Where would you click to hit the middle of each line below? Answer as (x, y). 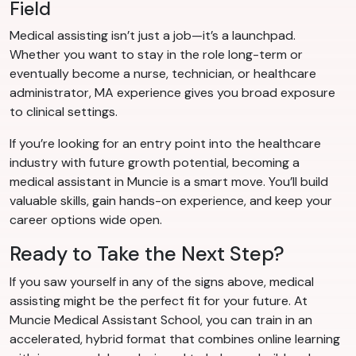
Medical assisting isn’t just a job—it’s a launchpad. (153, 36)
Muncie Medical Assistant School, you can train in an (161, 320)
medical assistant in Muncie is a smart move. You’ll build (169, 182)
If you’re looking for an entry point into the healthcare (165, 144)
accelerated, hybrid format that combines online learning (175, 339)
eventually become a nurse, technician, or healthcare (163, 74)
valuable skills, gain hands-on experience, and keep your (171, 201)
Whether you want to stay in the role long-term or (156, 55)
